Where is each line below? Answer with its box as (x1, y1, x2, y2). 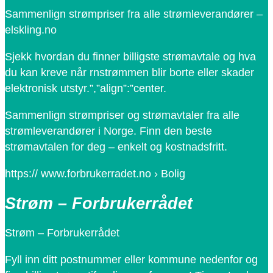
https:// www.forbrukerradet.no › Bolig (5, 168, 185, 180)
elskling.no (5, 24, 57, 37)
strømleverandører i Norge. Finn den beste (5, 125, 212, 138)
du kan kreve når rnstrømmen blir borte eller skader (5, 66, 254, 79)
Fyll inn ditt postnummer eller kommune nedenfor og (5, 253, 258, 266)
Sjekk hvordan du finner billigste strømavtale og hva (5, 51, 256, 63)
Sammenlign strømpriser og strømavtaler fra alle (5, 109, 239, 122)
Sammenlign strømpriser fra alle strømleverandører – (5, 8, 263, 21)
